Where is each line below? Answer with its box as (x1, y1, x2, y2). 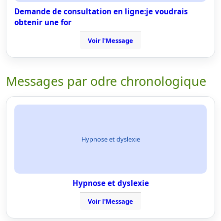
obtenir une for (14, 17, 72, 27)
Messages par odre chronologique (6, 73, 206, 89)
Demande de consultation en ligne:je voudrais (14, 6, 188, 16)
